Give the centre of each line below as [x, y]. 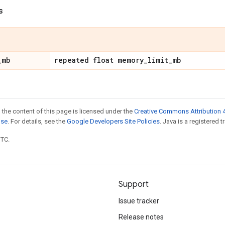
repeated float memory [99, 60]
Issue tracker [139, 201]
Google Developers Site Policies [113, 121]
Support [134, 184]
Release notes [141, 217]
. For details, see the [37, 121]
